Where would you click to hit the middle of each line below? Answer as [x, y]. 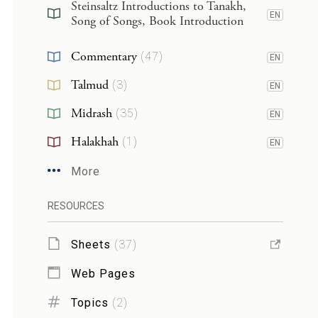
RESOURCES [76, 206]
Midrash [91, 113]
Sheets [91, 244]
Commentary [104, 56]
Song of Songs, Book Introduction [157, 21]
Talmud [89, 85]
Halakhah [94, 142]
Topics [89, 302]
